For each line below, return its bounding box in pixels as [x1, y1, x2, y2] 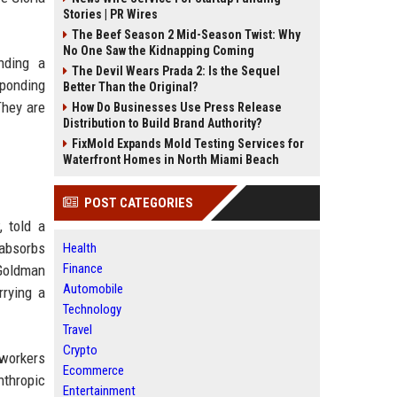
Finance [63, 261, 103, 276]
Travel [63, 322, 92, 338]
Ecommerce [63, 362, 124, 378]
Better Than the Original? [63, 80, 198, 94]
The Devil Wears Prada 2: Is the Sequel [72, 64, 280, 78]
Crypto [63, 342, 97, 358]
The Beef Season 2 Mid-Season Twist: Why [72, 27, 300, 42]
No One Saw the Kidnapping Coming [63, 43, 254, 58]
